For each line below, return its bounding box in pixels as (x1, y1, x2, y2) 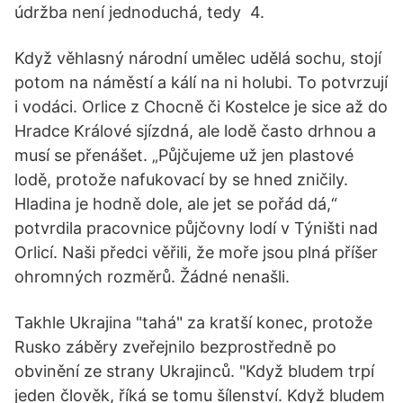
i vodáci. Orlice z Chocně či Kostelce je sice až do (14, 97, 388, 116)
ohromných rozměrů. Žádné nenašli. (14, 267, 290, 286)
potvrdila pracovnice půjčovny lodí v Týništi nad (14, 219, 378, 237)
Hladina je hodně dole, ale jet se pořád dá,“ (14, 194, 337, 213)
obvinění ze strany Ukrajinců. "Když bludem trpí (14, 362, 374, 381)
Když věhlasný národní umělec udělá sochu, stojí (14, 49, 381, 67)
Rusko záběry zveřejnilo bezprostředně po (14, 337, 336, 356)
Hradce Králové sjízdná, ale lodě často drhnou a (14, 121, 376, 140)
